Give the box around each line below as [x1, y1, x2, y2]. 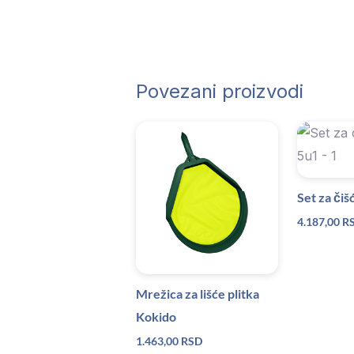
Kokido [136, 308, 176, 324]
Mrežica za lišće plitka [136, 285, 259, 301]
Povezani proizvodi [136, 79, 303, 103]
